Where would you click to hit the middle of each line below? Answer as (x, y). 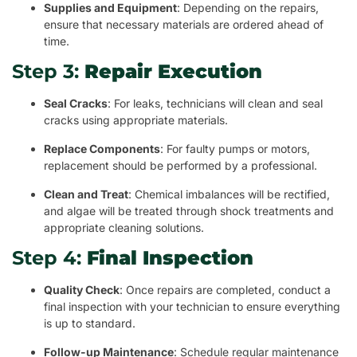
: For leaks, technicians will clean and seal (215, 104)
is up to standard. (90, 324)
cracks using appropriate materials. (136, 120)
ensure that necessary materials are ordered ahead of (184, 25)
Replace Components (102, 149)
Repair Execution (173, 72)
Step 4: (49, 258)
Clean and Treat (86, 194)
